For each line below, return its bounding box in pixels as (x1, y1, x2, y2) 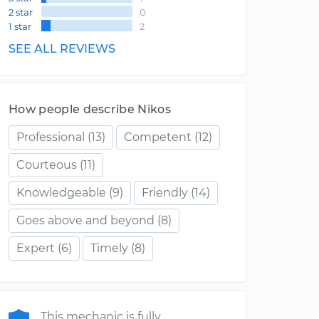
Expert (16, 241, 55, 255)
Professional (16, 130, 85, 144)
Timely (90, 241, 128, 255)
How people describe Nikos (9, 103, 171, 116)
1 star (9, 21, 31, 32)
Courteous (16, 158, 77, 172)
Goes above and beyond (16, 214, 155, 227)
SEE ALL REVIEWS (9, 42, 115, 56)
